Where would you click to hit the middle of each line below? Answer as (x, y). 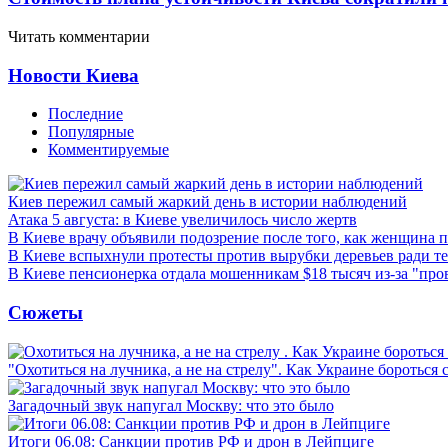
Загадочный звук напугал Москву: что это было (171, 405)
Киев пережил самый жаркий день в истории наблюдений (207, 202)
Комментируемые (108, 150)
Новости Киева (73, 75)
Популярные (91, 132)
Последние (85, 114)
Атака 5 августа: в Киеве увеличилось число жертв (182, 220)
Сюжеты (45, 312)
